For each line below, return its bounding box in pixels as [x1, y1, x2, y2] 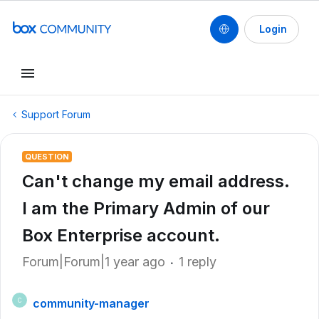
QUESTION [25, 152, 69, 162]
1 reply [179, 254, 216, 269]
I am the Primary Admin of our [22, 198, 270, 219]
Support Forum [21, 108, 90, 120]
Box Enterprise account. [22, 225, 220, 246]
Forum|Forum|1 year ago [22, 254, 165, 269]
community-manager [33, 296, 150, 310]
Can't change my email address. [22, 171, 290, 192]
